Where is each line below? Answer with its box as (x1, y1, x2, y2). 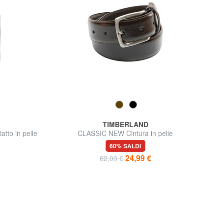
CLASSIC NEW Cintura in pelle (78, 128, 173, 138)
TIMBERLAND (102, 119, 148, 130)
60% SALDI (110, 141, 141, 151)
